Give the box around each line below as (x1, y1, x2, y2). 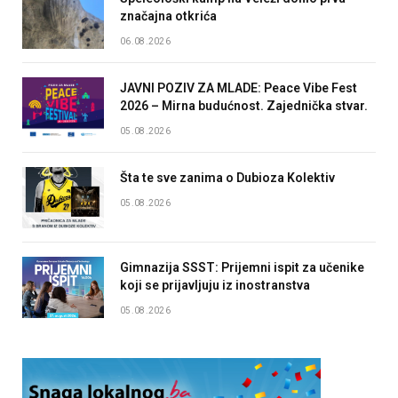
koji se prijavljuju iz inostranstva (120, 277, 310, 292)
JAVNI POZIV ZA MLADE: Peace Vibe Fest (120, 80, 357, 95)
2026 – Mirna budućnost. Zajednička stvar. (120, 98, 368, 113)
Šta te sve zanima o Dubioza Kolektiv (120, 170, 335, 185)
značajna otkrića (120, 8, 217, 23)
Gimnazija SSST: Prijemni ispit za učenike (120, 259, 364, 275)
